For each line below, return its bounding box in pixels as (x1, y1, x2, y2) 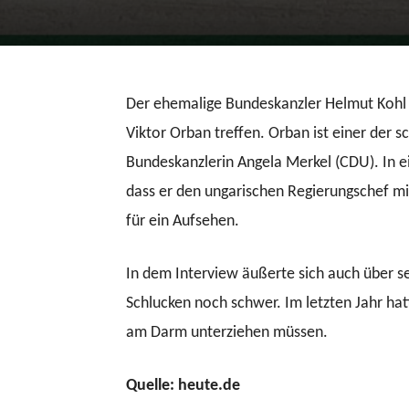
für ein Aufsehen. (126, 213, 239, 230)
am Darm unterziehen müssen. (126, 324, 328, 341)
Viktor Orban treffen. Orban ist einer (126, 125, 370, 142)
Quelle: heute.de (126, 377, 240, 394)
